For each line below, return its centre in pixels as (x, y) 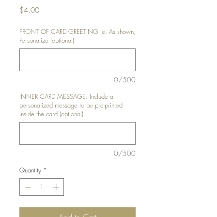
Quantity (30, 170)
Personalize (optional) (47, 40)
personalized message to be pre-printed (71, 105)
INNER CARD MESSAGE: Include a (66, 96)
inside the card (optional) (51, 114)
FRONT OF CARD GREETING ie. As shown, (77, 31)
